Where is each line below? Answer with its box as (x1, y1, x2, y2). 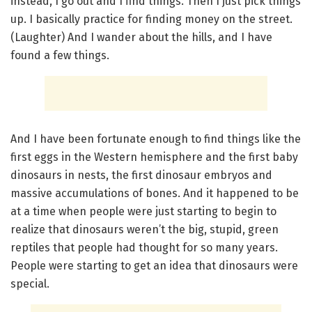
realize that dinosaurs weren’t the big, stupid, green (10, 222, 279, 236)
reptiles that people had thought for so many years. (10, 240, 278, 254)
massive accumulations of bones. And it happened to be (10, 186, 299, 200)
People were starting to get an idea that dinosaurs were (10, 258, 298, 272)
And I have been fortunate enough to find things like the (10, 132, 301, 146)
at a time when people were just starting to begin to (10, 204, 276, 218)
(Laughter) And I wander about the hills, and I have (10, 30, 272, 44)
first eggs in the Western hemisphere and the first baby (10, 150, 298, 164)
